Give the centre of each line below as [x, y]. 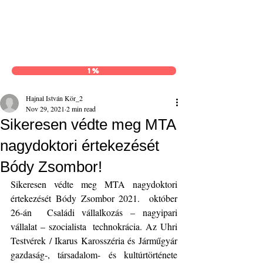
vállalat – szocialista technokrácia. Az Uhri [94, 226]
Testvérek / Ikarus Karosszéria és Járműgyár [94, 240]
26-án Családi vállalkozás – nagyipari [94, 212]
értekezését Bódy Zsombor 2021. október [94, 198]
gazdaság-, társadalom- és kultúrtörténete [94, 254]
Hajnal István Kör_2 [54, 98]
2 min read [81, 109]
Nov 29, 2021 [45, 109]
